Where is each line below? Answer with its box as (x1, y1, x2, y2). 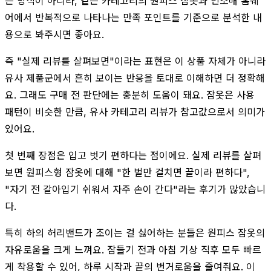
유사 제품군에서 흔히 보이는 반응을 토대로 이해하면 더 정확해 (5, 71, 265, 84)
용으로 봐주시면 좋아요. (5, 28, 104, 41)
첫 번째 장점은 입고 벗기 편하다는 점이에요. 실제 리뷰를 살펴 (5, 149, 261, 162)
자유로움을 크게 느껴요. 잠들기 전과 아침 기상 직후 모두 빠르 (5, 243, 261, 256)
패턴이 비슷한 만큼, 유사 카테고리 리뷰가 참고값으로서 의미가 (5, 105, 265, 118)
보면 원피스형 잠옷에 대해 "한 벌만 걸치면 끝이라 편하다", (5, 166, 250, 178)
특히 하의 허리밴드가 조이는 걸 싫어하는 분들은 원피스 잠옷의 (5, 226, 265, 239)
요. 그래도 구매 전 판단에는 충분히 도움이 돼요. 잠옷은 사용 (5, 88, 255, 101)
